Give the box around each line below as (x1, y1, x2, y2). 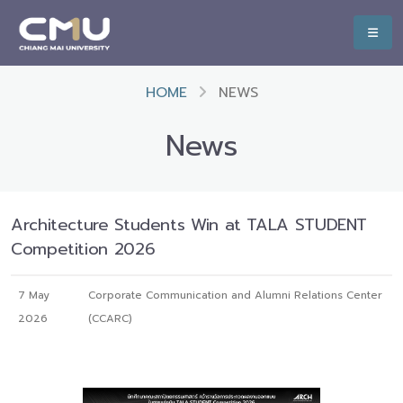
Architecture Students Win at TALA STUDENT (11, 212, 368, 237)
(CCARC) (88, 310, 133, 327)
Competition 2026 (11, 237, 156, 262)
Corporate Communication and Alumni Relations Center (88, 287, 383, 303)
